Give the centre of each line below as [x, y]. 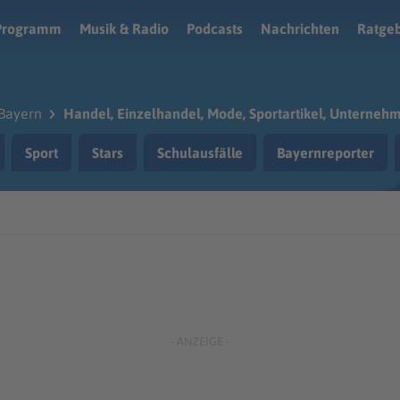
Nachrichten [300, 29]
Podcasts [215, 29]
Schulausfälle [200, 153]
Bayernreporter [325, 153]
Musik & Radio [124, 29]
